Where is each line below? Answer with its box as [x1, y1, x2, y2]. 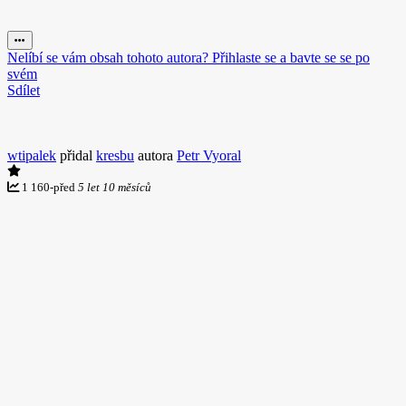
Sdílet [7, 82, 40, 98]
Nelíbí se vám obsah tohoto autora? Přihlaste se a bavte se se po [7, 49, 370, 65]
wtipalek [7, 147, 56, 163]
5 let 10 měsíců [78, 179, 151, 194]
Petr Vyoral [177, 147, 241, 163]
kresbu [96, 147, 134, 163]
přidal [56, 147, 96, 163]
